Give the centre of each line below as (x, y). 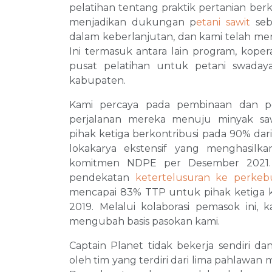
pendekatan (102, 178)
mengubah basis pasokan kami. (144, 222)
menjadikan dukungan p (133, 22)
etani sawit (223, 22)
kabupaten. (97, 81)
